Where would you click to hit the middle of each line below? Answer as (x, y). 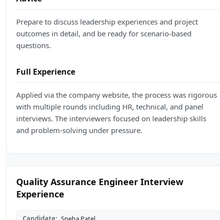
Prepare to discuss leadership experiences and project (107, 22)
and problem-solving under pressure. (79, 130)
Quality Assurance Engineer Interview (100, 182)
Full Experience (46, 72)
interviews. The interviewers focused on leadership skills (111, 119)
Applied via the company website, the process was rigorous (117, 95)
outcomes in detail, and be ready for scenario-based (104, 34)
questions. (34, 45)
